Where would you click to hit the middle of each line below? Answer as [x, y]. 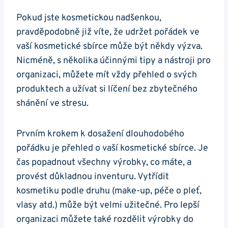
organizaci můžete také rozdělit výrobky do [105, 219]
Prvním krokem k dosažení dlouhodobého [100, 134]
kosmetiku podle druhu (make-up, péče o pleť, [109, 191]
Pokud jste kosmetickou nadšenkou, [89, 18]
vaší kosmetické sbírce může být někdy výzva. [109, 46]
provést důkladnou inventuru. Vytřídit [93, 177]
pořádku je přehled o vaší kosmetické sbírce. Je [112, 148]
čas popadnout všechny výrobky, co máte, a [104, 162]
